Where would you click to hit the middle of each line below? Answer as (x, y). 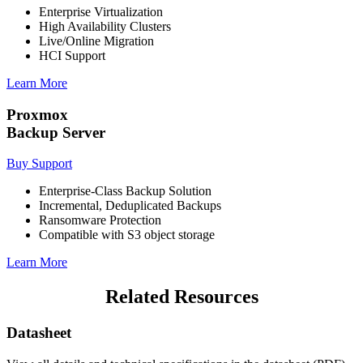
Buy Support (39, 164)
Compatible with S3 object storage (127, 235)
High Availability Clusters (105, 26)
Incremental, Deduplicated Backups (130, 206)
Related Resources (181, 297)
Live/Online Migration (96, 41)
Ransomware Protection (100, 220)
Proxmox (37, 114)
